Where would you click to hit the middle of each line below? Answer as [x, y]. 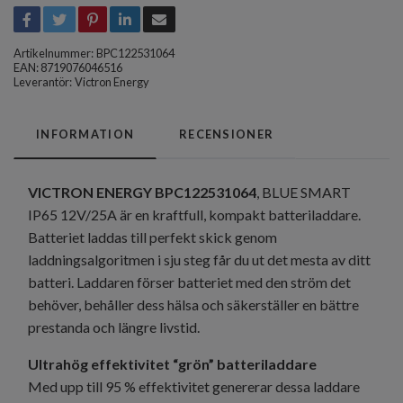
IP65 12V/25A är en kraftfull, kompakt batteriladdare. [194, 214]
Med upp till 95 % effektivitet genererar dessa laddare [194, 386]
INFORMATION [85, 134]
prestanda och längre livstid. [114, 327]
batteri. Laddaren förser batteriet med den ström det [189, 282]
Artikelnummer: [54, 53]
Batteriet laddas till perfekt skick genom [152, 237]
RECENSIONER [227, 134]
